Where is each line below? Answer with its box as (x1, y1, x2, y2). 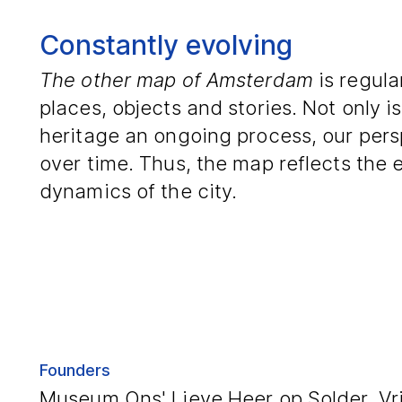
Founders (39, 361, 110, 380)
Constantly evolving (39, 29, 293, 61)
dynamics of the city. (39, 179, 238, 203)
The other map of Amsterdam (39, 67, 313, 92)
